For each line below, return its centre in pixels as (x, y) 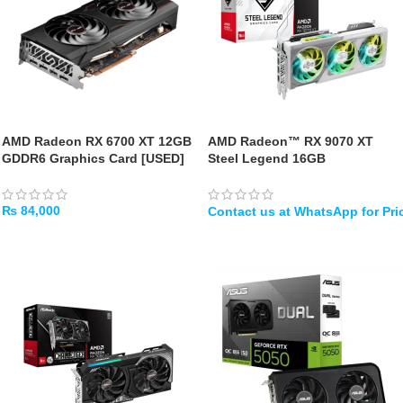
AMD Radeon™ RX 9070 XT (291, 141)
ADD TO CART (52, 236)
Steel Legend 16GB (267, 158)
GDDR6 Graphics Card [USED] (93, 158)
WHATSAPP (251, 236)
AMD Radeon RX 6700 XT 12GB (97, 141)
